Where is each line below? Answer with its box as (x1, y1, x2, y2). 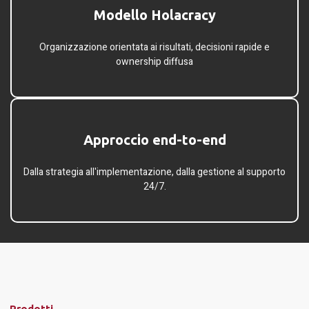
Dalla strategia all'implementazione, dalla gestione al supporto (23, 165, 286, 180)
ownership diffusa (116, 54, 193, 70)
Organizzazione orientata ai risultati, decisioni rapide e (39, 40, 270, 55)
